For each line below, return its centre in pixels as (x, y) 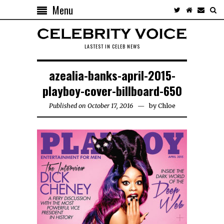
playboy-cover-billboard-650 (112, 90)
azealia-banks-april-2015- (112, 75)
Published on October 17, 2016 (91, 105)
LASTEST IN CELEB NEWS (112, 46)
